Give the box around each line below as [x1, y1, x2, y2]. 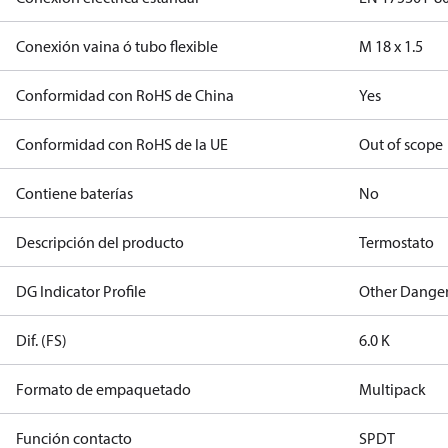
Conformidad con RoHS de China [16, 85, 234, 105]
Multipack [359, 379, 427, 399]
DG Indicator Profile [16, 281, 146, 301]
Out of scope [359, 134, 444, 154]
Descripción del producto [16, 232, 184, 252]
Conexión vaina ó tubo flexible [16, 36, 218, 56]
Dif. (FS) [16, 330, 67, 350]
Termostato [359, 232, 435, 252]
